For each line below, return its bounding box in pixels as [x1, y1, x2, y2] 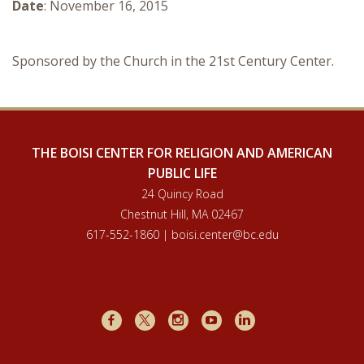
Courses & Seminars [79, 11, 187, 26]
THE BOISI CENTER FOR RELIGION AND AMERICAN [32, 144, 332, 162]
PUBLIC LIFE [147, 164, 217, 182]
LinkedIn [249, 314, 292, 325]
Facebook [116, 314, 160, 325]
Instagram [183, 314, 228, 325]
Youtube [216, 314, 254, 325]
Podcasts [79, 89, 130, 104]
